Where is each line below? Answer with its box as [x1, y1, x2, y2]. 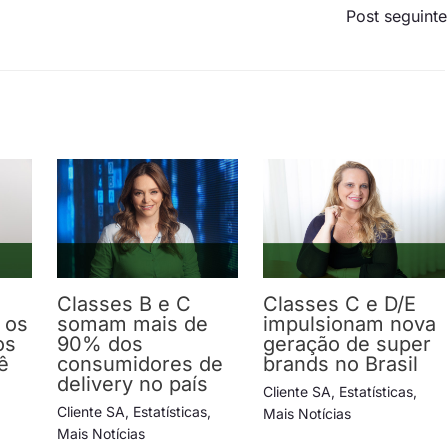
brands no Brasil [263, 352, 419, 377]
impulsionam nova [263, 312, 437, 337]
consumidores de [56, 352, 223, 377]
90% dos [56, 332, 143, 357]
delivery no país [56, 372, 208, 397]
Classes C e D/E [263, 292, 417, 317]
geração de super [263, 332, 432, 357]
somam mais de [56, 312, 208, 337]
